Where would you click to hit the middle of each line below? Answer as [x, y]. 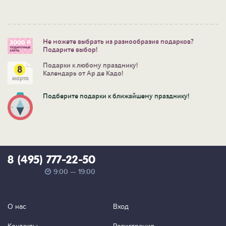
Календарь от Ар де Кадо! [83, 74]
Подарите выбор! [70, 50]
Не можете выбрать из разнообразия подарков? [118, 42]
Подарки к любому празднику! [90, 66]
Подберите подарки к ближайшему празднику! [116, 96]
